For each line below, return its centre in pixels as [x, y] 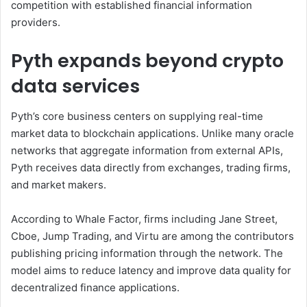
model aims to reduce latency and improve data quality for [151, 271]
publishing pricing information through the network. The [147, 254]
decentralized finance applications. [95, 288]
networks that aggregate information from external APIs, [147, 151]
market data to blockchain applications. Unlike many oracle [152, 134]
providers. [36, 22]
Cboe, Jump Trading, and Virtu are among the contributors [152, 236]
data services [75, 86]
